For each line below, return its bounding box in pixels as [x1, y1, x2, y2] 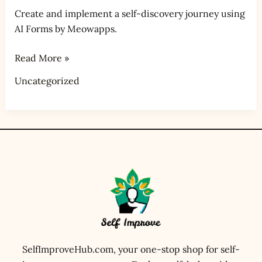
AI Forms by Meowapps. [14, 22, 117, 35]
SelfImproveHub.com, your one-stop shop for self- [22, 243, 240, 256]
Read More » [14, 51, 69, 64]
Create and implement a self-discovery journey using [14, 7, 245, 19]
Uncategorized [14, 74, 80, 87]
